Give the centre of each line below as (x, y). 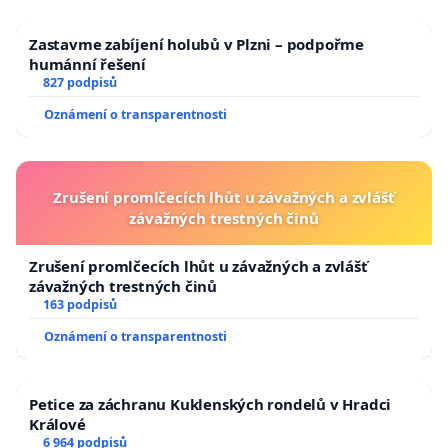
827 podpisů (79, 83)
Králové (57, 424)
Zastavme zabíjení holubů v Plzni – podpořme (196, 44)
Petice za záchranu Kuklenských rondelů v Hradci (210, 404)
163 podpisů (79, 305)
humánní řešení (88, 64)
